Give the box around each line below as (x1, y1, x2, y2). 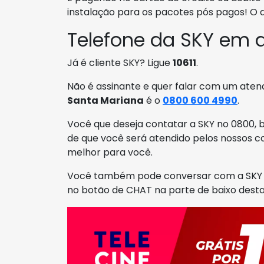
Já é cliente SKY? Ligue (67, 56, 173, 70)
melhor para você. (67, 146, 153, 160)
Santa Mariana (67, 94, 144, 108)
